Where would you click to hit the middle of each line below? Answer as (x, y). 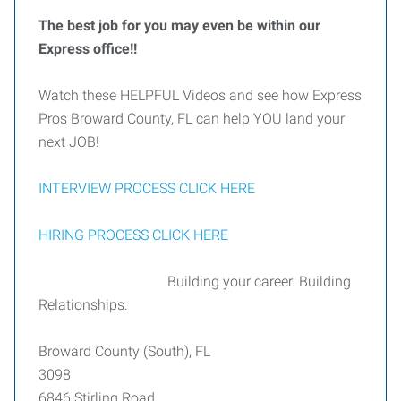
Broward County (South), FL (124, 351)
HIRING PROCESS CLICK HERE (133, 235)
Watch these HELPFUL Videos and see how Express (200, 95)
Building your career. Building (195, 282)
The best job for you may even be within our (179, 26)
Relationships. (83, 305)
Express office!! (88, 49)
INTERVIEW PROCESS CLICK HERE (147, 188)
